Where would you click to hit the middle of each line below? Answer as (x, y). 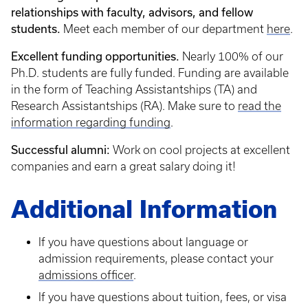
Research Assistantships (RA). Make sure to (124, 106)
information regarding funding (91, 122)
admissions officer (86, 275)
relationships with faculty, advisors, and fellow (132, 12)
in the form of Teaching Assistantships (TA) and (134, 89)
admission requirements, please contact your (156, 258)
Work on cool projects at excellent (201, 150)
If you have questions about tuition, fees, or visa (163, 297)
